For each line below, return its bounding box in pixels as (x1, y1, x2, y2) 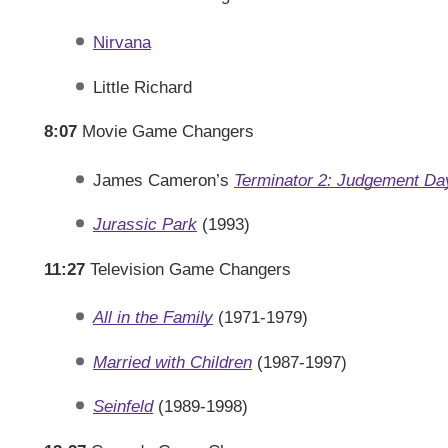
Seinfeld (92, 396, 153, 417)
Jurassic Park (92, 214, 197, 235)
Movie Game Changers (77, 121, 254, 142)
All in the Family (92, 307, 213, 328)
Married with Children (92, 351, 252, 372)
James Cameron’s (92, 169, 234, 190)
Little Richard (92, 76, 192, 97)
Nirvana (92, 32, 151, 53)
